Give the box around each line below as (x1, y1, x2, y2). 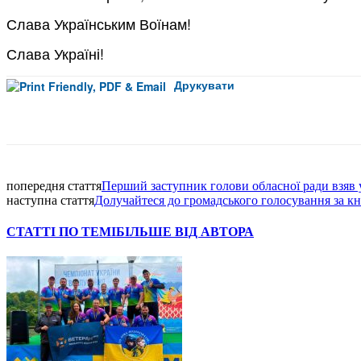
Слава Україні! (6, 42, 104, 64)
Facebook (273, 116, 313, 129)
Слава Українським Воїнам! (6, 12, 191, 34)
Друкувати (171, 76, 234, 93)
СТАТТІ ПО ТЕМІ (6, 225, 116, 239)
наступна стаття (6, 193, 94, 207)
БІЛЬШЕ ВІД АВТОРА (116, 225, 254, 239)
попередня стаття (6, 178, 102, 193)
